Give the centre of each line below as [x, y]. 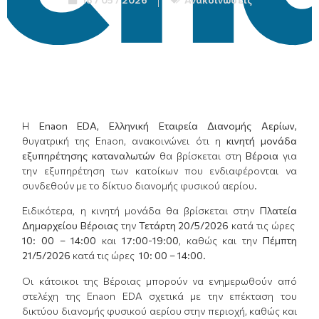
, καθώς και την [218, 241]
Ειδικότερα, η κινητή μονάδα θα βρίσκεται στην [138, 211]
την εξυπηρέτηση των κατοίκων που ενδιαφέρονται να [159, 171]
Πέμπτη [277, 241]
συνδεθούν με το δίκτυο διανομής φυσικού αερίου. [140, 185]
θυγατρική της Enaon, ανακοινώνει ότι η [124, 141]
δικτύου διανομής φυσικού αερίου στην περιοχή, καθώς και [159, 310]
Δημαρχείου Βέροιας [70, 226]
